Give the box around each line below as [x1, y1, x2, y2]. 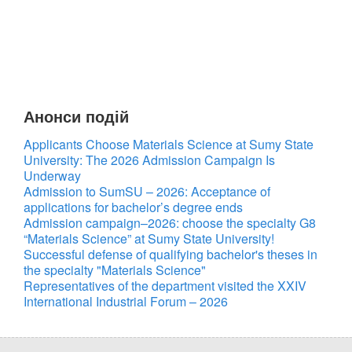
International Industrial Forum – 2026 [24, 292, 228, 310]
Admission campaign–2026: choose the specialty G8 [24, 214, 316, 232]
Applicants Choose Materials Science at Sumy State [24, 135, 313, 153]
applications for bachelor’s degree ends [24, 198, 243, 216]
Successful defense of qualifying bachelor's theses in [24, 245, 317, 263]
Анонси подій [24, 104, 129, 127]
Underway [24, 167, 81, 185]
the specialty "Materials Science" [24, 261, 206, 279]
